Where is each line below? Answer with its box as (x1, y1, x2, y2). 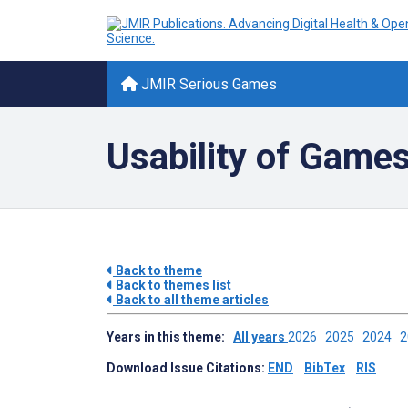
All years (233, 330, 288, 344)
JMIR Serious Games (138, 76, 277, 93)
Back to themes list (113, 278, 231, 292)
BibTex (304, 361, 345, 375)
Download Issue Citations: (107, 361, 268, 375)
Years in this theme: (107, 330, 233, 344)
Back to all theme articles (113, 292, 269, 307)
